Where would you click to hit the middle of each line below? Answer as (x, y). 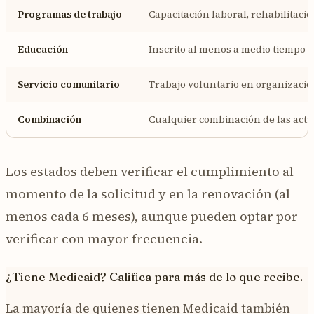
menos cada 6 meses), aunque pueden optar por (152, 216)
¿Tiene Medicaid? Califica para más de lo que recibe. (154, 276)
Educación (43, 49)
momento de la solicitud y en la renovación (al (148, 193)
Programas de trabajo (70, 14)
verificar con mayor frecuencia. (104, 238)
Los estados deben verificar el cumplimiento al (150, 171)
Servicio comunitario (69, 84)
